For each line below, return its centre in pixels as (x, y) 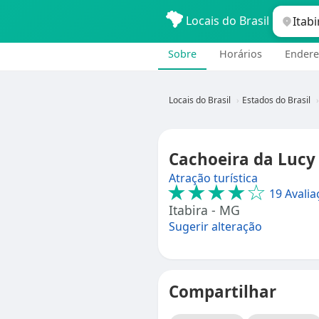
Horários (241, 54)
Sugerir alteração (215, 226)
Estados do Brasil (276, 100)
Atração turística (213, 178)
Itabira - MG (204, 210)
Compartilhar (223, 292)
